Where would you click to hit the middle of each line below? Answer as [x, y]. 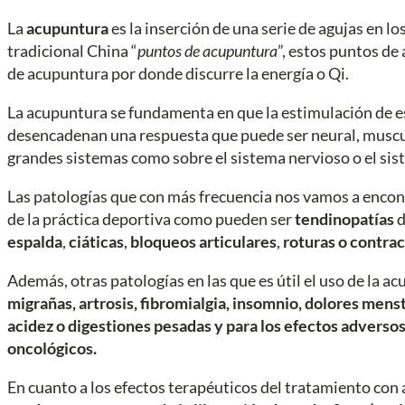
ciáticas [96, 241]
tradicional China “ [72, 50]
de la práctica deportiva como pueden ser [151, 218]
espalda [35, 241]
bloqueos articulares [203, 241]
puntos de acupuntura [207, 50]
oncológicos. [52, 348]
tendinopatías [346, 218]
